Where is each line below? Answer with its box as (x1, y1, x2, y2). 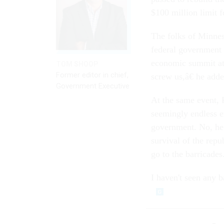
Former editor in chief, (56, 70, 128, 79)
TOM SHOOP (56, 59, 98, 68)
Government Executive (56, 81, 129, 90)
